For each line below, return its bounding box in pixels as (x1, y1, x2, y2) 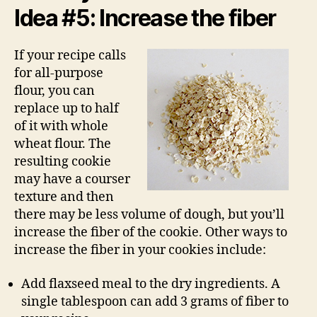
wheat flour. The (14, 136, 111, 153)
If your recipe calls (14, 47, 126, 64)
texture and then (14, 189, 114, 206)
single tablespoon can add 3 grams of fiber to (21, 293, 289, 310)
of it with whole (14, 118, 108, 135)
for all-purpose (14, 65, 103, 82)
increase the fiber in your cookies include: (14, 242, 266, 259)
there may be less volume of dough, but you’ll (14, 207, 284, 224)
